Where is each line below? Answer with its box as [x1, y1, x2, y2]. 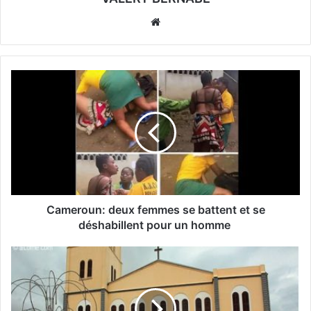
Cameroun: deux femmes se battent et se [46, 203, 265, 217]
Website [163, 15, 203, 28]
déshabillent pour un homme [78, 218, 233, 233]
